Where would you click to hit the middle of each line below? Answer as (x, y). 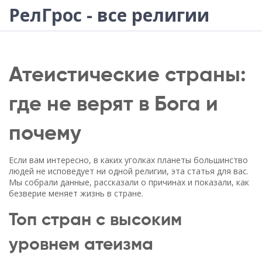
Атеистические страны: (127, 75)
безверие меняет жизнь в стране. (76, 193)
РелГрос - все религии (109, 15)
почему (45, 134)
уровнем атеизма (81, 245)
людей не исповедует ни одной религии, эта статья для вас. (129, 171)
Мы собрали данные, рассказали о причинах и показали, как (129, 182)
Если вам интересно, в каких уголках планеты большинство (128, 160)
